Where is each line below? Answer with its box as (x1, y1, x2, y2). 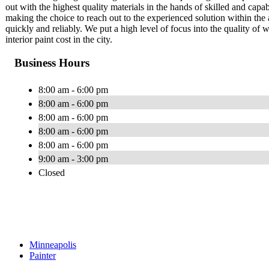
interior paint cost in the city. (5, 34, 112, 45)
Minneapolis (29, 239, 76, 250)
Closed (38, 167, 65, 178)
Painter (29, 250, 56, 261)
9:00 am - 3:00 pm (38, 153, 108, 164)
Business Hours (14, 56, 89, 69)
